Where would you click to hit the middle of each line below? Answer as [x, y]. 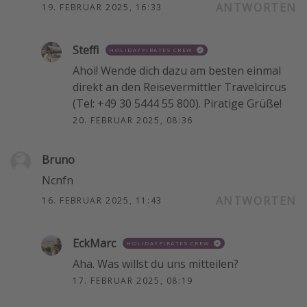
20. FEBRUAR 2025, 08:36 [133, 120]
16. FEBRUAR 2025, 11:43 [102, 200]
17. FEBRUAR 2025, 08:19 [133, 280]
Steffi [86, 50]
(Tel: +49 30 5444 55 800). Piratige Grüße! [177, 103]
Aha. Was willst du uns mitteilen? [156, 263]
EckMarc [94, 243]
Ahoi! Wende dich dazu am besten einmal [177, 70]
